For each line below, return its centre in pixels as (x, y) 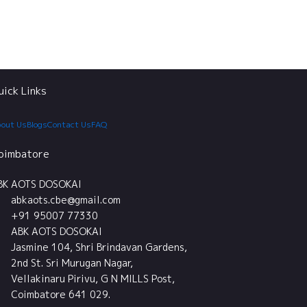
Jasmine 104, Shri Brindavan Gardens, (99, 247)
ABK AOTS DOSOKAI (57, 231)
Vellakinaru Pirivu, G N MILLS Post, (93, 279)
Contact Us (69, 124)
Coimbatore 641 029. (61, 294)
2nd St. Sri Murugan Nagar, (72, 263)
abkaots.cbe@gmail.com (66, 200)
